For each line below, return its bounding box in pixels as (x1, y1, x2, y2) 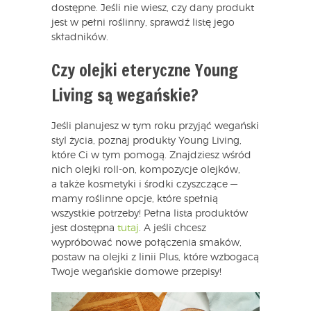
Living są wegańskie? (51, 83, 199, 108)
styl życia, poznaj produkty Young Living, (51, 136, 242, 146)
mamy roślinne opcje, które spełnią (51, 194, 218, 205)
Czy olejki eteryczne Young (51, 58, 238, 83)
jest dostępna (51, 224, 117, 234)
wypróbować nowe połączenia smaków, (51, 238, 242, 249)
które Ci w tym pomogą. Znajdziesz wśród (51, 151, 251, 161)
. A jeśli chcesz (139, 224, 206, 234)
